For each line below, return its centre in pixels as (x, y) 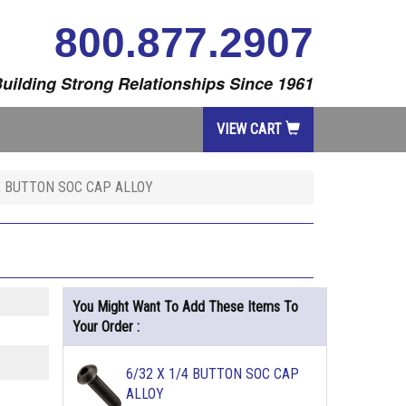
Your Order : (106, 327)
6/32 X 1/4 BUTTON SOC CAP (212, 374)
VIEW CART (251, 129)
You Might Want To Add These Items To (185, 307)
